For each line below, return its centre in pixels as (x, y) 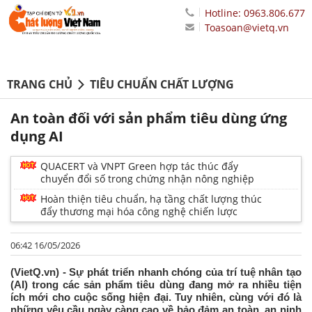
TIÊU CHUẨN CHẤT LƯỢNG (162, 85)
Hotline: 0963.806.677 (255, 13)
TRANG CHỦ (40, 85)
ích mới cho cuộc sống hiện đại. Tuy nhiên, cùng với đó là (156, 297)
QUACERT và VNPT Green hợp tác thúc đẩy (139, 166)
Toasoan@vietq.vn (247, 28)
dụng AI (37, 136)
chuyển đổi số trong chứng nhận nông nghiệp (147, 179)
